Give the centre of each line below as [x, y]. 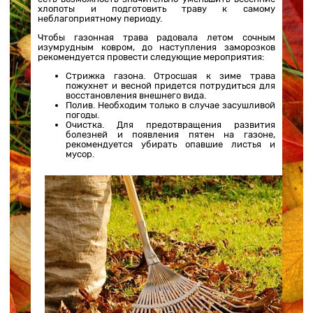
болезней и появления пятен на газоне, [170, 134]
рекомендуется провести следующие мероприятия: [151, 57]
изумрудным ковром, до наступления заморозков [156, 47]
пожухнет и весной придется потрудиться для [170, 85]
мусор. [80, 154]
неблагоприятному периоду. [100, 18]
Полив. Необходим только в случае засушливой [170, 105]
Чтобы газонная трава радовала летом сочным [156, 37]
